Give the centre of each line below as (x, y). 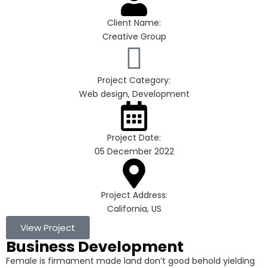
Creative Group (134, 36)
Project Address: (134, 195)
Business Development (95, 247)
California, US (134, 209)
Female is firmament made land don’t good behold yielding (130, 261)
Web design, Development (134, 94)
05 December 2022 (134, 151)
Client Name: (134, 23)
